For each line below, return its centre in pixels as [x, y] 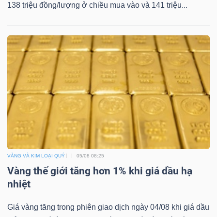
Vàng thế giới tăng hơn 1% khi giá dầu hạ [100, 171]
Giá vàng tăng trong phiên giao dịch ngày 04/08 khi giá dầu [108, 207]
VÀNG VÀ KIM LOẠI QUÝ [36, 155]
